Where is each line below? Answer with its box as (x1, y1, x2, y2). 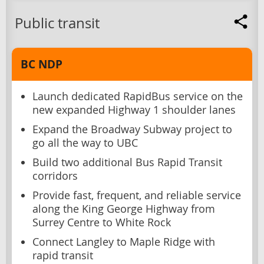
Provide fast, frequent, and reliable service (32, 188, 241, 202)
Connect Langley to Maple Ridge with (32, 235, 215, 249)
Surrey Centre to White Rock (32, 215, 171, 229)
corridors (32, 169, 78, 183)
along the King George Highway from (32, 202, 215, 216)
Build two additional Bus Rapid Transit (32, 155, 222, 169)
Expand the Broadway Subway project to (32, 122, 232, 136)
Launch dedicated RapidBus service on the (32, 89, 243, 103)
